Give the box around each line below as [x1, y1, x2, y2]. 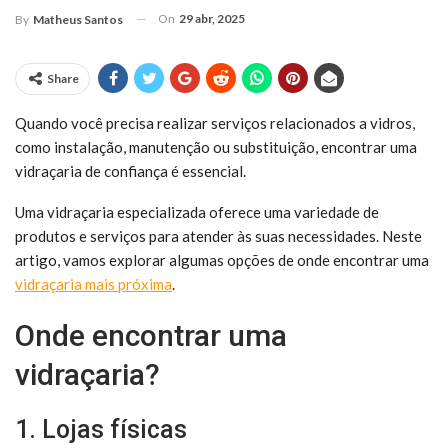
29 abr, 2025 [179, 10, 245, 26]
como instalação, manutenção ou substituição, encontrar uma [15, 137, 417, 156]
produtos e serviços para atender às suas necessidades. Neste [15, 226, 422, 245]
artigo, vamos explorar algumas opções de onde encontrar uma [15, 250, 429, 269]
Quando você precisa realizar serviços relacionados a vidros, [15, 113, 415, 132]
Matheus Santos [33, 11, 123, 27]
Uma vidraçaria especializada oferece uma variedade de [15, 202, 379, 221]
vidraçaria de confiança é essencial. [15, 161, 246, 180]
